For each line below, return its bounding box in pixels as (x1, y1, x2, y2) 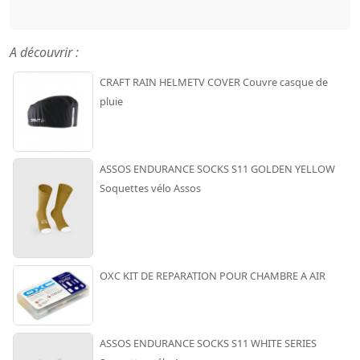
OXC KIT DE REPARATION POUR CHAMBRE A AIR (100, 268, 325, 283)
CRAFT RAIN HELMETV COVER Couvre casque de (100, 74, 328, 89)
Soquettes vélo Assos (100, 180, 201, 195)
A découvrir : (10, 43, 79, 61)
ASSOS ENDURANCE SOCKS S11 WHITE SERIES (100, 335, 317, 350)
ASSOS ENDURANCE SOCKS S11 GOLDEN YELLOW (100, 161, 335, 176)
